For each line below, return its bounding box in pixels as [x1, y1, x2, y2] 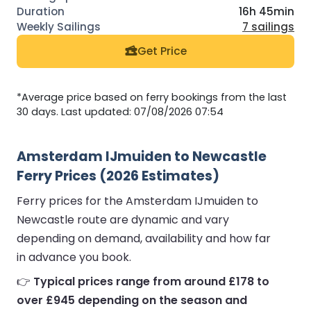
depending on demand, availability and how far [17, 230, 271, 246]
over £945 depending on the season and [17, 292, 247, 308]
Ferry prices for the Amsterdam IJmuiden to [17, 192, 258, 209]
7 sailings [242, 19, 294, 34]
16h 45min [239, 3, 294, 19]
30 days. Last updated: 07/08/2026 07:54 [17, 104, 224, 119]
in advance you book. [17, 249, 131, 265]
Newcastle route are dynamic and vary [17, 211, 229, 228]
